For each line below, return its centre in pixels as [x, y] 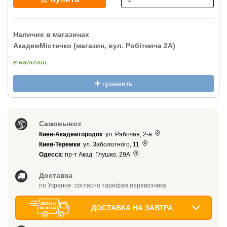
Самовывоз [60, 124]
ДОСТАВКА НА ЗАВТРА [132, 208]
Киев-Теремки [60, 145]
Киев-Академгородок [71, 135]
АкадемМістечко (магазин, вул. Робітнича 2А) [94, 46]
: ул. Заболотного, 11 [111, 145]
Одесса [51, 155]
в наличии [30, 62]
